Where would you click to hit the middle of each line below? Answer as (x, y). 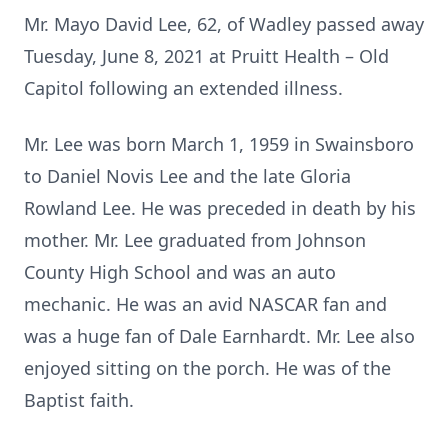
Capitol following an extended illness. (183, 88)
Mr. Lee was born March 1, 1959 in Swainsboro (219, 144)
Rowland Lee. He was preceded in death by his (220, 208)
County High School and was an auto (180, 272)
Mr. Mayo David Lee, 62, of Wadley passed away (224, 24)
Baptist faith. (79, 400)
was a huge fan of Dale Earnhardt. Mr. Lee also (219, 336)
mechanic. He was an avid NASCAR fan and (205, 304)
